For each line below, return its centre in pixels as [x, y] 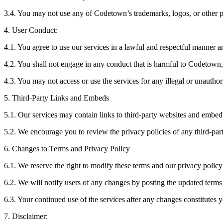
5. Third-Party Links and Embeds [56, 98]
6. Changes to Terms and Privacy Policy [67, 148]
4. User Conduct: [31, 30]
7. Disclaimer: [26, 216]
